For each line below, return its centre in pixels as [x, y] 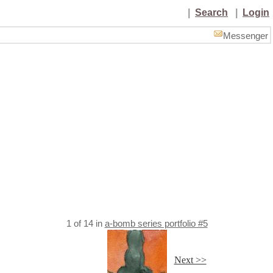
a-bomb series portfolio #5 [156, 224]
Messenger [246, 36]
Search [211, 12]
